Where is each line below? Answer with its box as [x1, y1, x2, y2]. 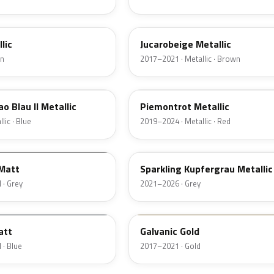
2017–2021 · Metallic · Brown [140, 53, 240, 65]
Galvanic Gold [140, 224, 199, 239]
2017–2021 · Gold [140, 240, 201, 253]
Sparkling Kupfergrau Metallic [140, 161, 273, 177]
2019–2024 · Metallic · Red [140, 115, 231, 128]
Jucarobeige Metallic [140, 37, 231, 52]
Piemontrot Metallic [140, 99, 229, 114]
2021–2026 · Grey [140, 177, 201, 190]
